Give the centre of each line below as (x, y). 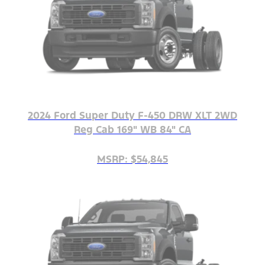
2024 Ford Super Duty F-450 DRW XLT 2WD (132, 115)
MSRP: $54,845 (132, 159)
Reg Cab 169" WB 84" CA (132, 129)
